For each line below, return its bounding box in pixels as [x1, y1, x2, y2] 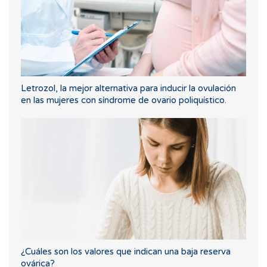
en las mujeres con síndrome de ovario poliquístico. [21, 95, 226, 106]
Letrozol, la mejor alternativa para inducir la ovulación [21, 83, 236, 94]
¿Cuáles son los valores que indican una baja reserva [21, 246, 231, 257]
